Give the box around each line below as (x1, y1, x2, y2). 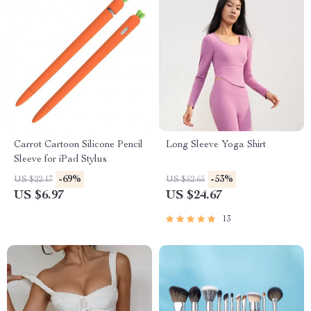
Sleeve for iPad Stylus (14, 155, 107, 165)
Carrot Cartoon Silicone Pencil (14, 140, 143, 150)
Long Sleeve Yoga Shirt (166, 140, 266, 150)
